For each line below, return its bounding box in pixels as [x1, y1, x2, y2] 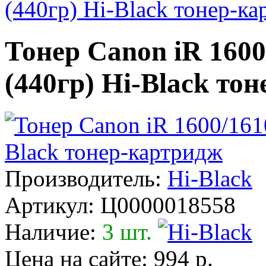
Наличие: [5, 219, 96, 245]
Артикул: [5, 192, 100, 218]
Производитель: [5, 166, 161, 192]
